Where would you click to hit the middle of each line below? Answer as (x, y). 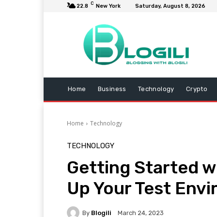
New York (108, 6)
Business (112, 89)
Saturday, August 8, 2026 (170, 6)
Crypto (197, 89)
